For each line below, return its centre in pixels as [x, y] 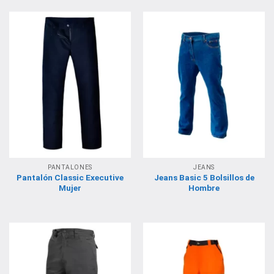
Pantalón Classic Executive [70, 178]
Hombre [204, 188]
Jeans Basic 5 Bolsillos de [204, 178]
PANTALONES [70, 168]
